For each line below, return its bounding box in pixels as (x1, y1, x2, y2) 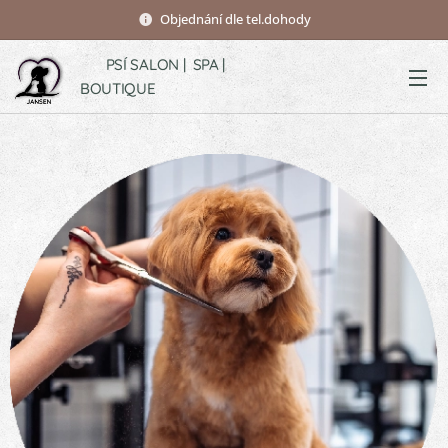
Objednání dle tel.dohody (159, 9, 311, 28)
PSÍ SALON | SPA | (80, 55, 225, 74)
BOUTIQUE (80, 79, 156, 98)
